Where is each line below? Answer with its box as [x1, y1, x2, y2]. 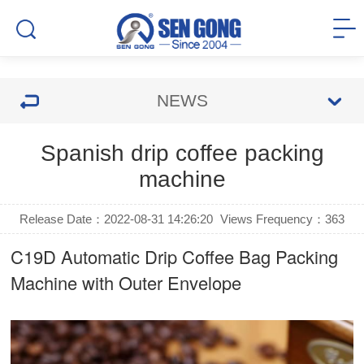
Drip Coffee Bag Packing [145, 244, 339, 269]
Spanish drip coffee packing [40, 141, 324, 166]
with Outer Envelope [77, 270, 242, 295]
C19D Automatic [11, 244, 145, 269]
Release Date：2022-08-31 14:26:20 [19, 212, 214, 226]
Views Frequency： [219, 212, 325, 226]
